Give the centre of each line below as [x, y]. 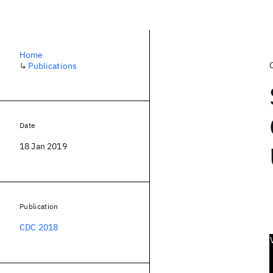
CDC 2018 [39, 227]
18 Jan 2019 [43, 146]
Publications [53, 66]
